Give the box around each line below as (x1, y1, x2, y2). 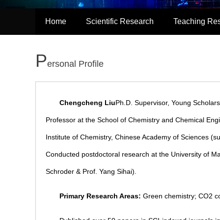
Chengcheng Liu (59, 99, 115, 107)
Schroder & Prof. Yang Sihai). (46, 167, 137, 175)
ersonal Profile (47, 59, 104, 69)
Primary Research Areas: (59, 192, 141, 200)
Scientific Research (86, 17, 154, 26)
